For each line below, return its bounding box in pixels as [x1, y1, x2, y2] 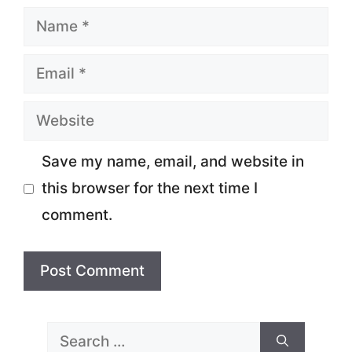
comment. [41, 206, 112, 224]
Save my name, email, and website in [41, 152, 304, 170]
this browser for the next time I [41, 179, 258, 197]
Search [46, 324, 96, 343]
